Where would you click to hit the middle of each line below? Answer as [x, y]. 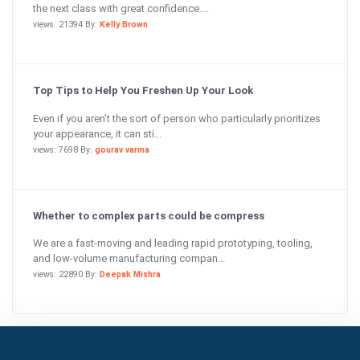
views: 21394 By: [66, 25]
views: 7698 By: [64, 149]
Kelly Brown [124, 25]
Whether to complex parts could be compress [149, 215]
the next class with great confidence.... [121, 8]
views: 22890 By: [66, 274]
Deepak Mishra [130, 274]
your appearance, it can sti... [97, 133]
